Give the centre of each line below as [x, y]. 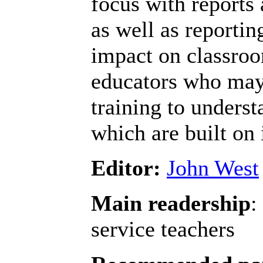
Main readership [171, 203]
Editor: [126, 168]
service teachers [163, 229]
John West [213, 168]
